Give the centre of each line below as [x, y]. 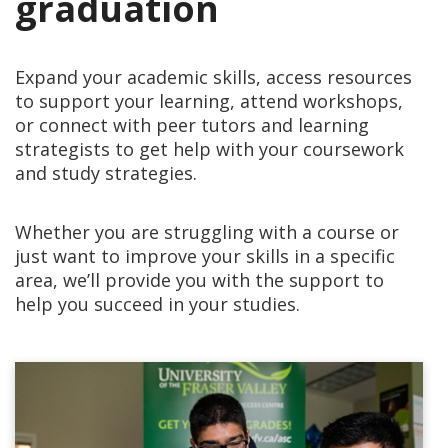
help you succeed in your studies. [157, 303]
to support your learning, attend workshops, [209, 100]
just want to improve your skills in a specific [205, 255]
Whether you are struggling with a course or [207, 231]
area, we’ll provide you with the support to [199, 279]
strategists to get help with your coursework [209, 148]
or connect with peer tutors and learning [192, 124]
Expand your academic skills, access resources [213, 76]
